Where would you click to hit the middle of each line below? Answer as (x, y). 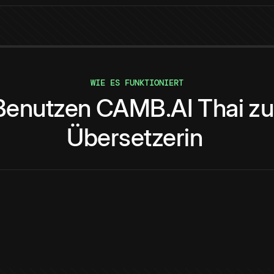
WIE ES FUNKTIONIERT (137, 83)
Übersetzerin (135, 138)
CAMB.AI (144, 108)
